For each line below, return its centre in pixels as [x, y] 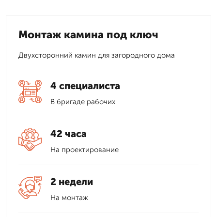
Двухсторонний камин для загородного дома [97, 55]
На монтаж [69, 198]
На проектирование [85, 150]
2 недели [72, 182]
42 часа [69, 134]
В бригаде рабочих [83, 102]
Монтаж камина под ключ [88, 35]
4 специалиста [85, 86]
